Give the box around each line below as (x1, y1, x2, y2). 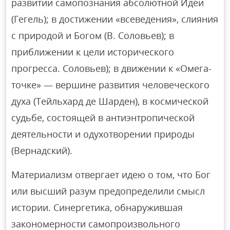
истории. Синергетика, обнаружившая (11, 201, 183, 214)
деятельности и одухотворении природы (11, 128, 195, 141)
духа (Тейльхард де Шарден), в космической (11, 95, 209, 108)
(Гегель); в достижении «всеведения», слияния (11, 13, 219, 26)
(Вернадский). (11, 144, 73, 157)
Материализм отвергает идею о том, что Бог (11, 168, 211, 181)
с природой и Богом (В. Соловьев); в (11, 29, 175, 42)
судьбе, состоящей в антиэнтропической (11, 111, 195, 124)
